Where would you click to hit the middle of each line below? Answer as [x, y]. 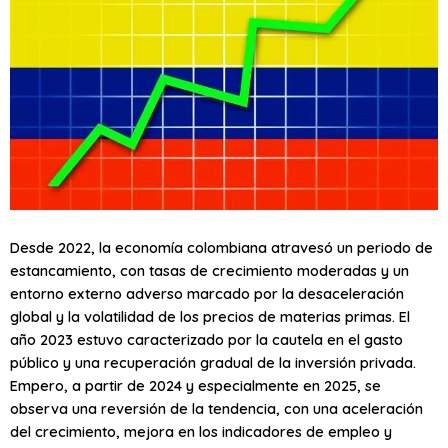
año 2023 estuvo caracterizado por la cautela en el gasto [206, 339]
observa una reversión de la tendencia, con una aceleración [216, 408]
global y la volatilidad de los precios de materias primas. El [210, 316]
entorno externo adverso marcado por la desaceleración [207, 293]
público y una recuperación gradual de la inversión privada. [213, 362]
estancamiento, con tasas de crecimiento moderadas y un [209, 270]
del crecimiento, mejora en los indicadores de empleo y [201, 431]
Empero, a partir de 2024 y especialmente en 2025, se [195, 385]
